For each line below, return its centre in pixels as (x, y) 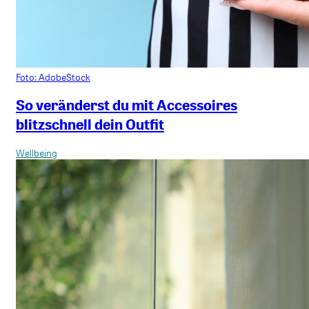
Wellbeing (37, 152)
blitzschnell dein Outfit (90, 124)
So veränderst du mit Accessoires (127, 105)
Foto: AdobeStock (53, 77)
